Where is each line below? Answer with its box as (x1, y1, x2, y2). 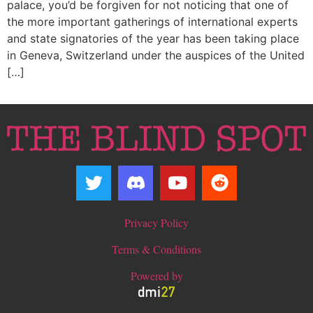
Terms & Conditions (112, 242, 201, 257)
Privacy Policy (124, 214, 189, 230)
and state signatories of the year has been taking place (7, 31, 299, 45)
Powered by (130, 268, 183, 284)
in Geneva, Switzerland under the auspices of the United (7, 48, 305, 62)
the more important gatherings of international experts (7, 14, 298, 29)
